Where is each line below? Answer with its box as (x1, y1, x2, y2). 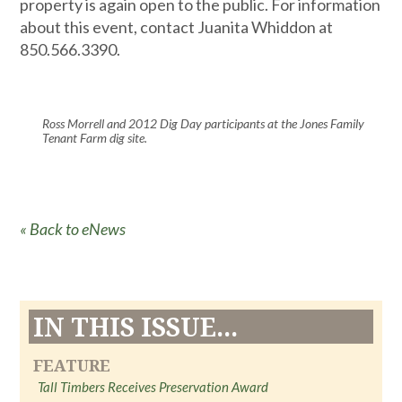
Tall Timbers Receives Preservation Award (38, 379, 269, 395)
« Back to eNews (20, 219, 127, 239)
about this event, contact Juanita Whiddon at (20, 17, 334, 37)
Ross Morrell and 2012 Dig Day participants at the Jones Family (41, 115, 364, 131)
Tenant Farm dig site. (41, 129, 147, 145)
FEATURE (33, 354, 111, 376)
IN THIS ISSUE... (33, 310, 239, 344)
